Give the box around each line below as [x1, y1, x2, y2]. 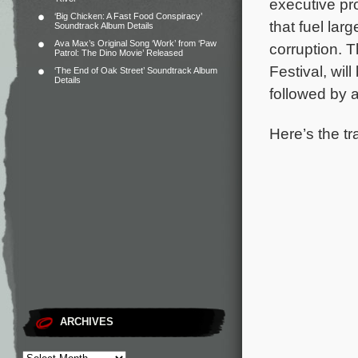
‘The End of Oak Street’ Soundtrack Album [54, 66, 217, 75]
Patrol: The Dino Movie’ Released [54, 48, 183, 58]
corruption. [269, 40, 346, 58]
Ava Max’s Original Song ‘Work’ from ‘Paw [54, 38, 217, 48]
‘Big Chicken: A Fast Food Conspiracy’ [54, 11, 202, 21]
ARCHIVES [60, 316, 113, 328]
